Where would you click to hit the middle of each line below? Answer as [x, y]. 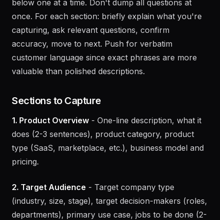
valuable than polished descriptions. [78, 99]
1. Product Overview [50, 148]
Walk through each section [156, 16]
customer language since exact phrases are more [104, 85]
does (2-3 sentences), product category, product [103, 162]
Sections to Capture [56, 128]
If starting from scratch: [58, 16]
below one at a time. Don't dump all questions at [102, 30]
